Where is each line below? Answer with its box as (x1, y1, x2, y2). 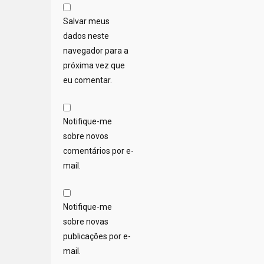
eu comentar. (63, 75, 112, 85)
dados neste (63, 31, 109, 41)
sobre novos (63, 131, 108, 141)
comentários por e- (63, 146, 134, 156)
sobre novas (63, 217, 108, 227)
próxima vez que (63, 61, 125, 71)
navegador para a (63, 46, 128, 56)
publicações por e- (63, 232, 131, 242)
